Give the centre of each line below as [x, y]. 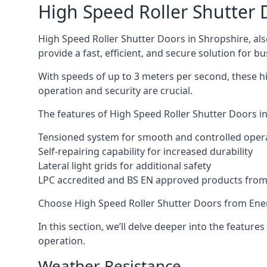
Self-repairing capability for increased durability [145, 151]
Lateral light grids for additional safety [125, 166]
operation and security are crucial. [115, 91]
